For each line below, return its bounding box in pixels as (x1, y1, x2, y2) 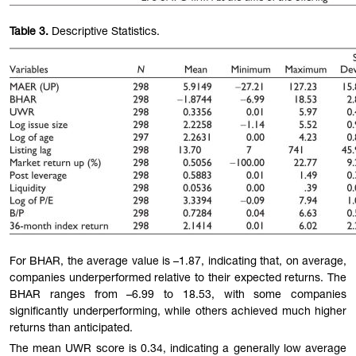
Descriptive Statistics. (48, 27, 160, 39)
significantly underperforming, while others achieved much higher (10, 306, 346, 318)
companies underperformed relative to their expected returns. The (10, 273, 346, 284)
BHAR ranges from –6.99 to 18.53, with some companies (10, 289, 346, 301)
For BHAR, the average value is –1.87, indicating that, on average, (10, 256, 346, 268)
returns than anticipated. (10, 323, 133, 335)
